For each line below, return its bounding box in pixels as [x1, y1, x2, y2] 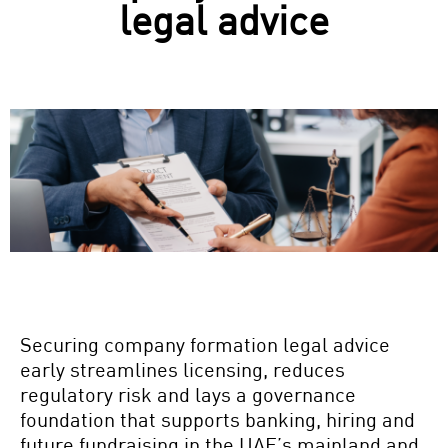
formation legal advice [190, 331, 390, 356]
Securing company [20, 331, 190, 356]
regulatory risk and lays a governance [20, 381, 356, 406]
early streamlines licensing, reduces [20, 356, 345, 381]
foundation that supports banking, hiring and [20, 406, 415, 431]
